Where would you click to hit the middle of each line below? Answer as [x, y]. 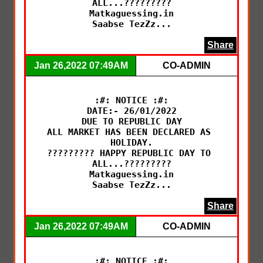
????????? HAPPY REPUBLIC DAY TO [129, 153]
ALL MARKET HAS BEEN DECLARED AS [129, 132]
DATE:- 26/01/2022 [131, 111]
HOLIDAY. [131, 142]
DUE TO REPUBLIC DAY [131, 121]
